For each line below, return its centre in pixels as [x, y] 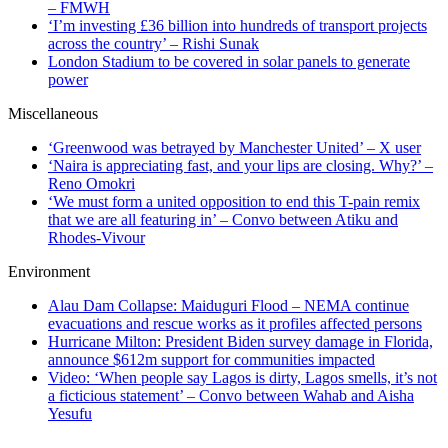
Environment [49, 272]
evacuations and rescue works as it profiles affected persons [235, 324]
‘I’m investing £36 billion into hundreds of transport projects [237, 26]
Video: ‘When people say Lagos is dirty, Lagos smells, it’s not [242, 378]
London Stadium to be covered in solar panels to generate [229, 62]
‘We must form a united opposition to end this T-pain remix [234, 202]
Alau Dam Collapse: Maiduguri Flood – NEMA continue [228, 306]
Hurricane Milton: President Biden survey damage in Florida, [240, 342]
